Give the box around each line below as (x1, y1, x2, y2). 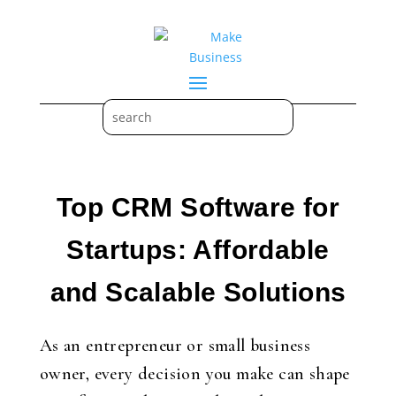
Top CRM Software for (56, 193, 339, 222)
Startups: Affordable (66, 235, 330, 264)
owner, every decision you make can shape (39, 363, 350, 385)
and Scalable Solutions (49, 278, 346, 307)
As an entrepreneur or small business (39, 335, 311, 356)
